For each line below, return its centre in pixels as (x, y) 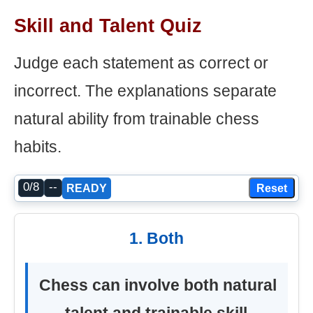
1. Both (156, 238)
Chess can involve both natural (158, 285)
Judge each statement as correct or (141, 63)
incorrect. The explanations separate (145, 90)
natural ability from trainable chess (137, 118)
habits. (38, 146)
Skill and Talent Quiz (108, 26)
